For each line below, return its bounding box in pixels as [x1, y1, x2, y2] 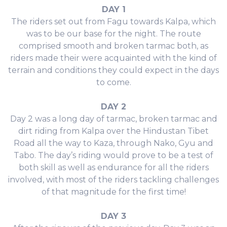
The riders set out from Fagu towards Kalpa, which [11, 16, 216, 26]
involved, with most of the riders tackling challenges [8, 174, 219, 184]
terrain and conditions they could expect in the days [8, 65, 219, 75]
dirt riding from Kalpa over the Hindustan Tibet [18, 126, 209, 136]
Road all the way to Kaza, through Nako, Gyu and [14, 138, 213, 148]
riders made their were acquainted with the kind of [10, 53, 217, 63]
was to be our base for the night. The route [26, 28, 201, 39]
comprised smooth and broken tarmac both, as [19, 41, 208, 51]
